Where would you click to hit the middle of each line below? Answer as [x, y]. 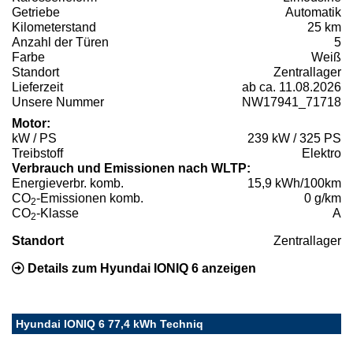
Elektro [321, 154]
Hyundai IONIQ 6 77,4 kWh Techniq [110, 324]
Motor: [31, 124]
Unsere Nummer [58, 102]
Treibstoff [37, 154]
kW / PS [34, 139]
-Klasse [58, 214]
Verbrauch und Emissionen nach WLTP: [131, 169]
